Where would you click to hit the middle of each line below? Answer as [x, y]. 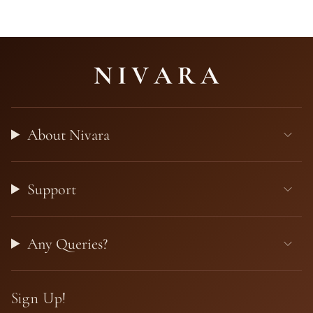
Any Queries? [68, 243]
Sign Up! [39, 298]
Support [52, 189]
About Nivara [69, 134]
